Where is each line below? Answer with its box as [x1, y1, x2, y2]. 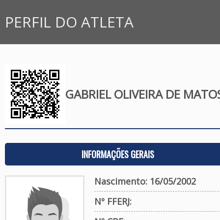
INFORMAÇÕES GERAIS [81, 148, 154, 161]
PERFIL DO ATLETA [5, 12, 134, 32]
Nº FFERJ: [94, 195, 132, 207]
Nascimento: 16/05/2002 [94, 175, 196, 187]
